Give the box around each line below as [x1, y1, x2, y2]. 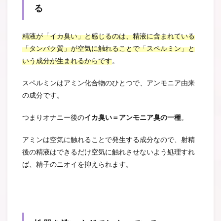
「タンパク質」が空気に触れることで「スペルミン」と [22, 44, 195, 53]
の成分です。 [22, 91, 64, 100]
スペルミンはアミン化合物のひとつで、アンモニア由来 [22, 79, 195, 87]
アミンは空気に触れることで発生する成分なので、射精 [22, 136, 195, 144]
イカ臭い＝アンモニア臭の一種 [84, 113, 181, 122]
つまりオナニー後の [22, 113, 84, 122]
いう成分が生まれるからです [22, 57, 112, 65]
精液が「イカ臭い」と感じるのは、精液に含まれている [22, 32, 195, 40]
